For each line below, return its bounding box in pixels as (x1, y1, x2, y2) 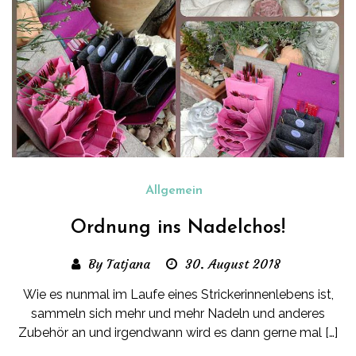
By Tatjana (88, 256, 150, 273)
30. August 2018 (185, 256, 281, 273)
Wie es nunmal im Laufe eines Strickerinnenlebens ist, (22, 287, 334, 303)
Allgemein (145, 184, 203, 198)
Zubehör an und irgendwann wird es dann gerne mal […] (18, 325, 338, 341)
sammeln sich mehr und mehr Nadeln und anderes (31, 306, 325, 322)
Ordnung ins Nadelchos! (71, 219, 285, 238)
